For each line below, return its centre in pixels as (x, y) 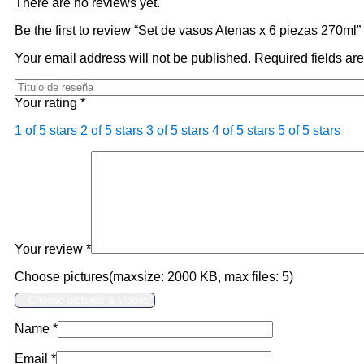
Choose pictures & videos (89, 300)
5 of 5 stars (309, 130)
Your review (50, 249)
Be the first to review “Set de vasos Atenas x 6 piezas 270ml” (188, 30)
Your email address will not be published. (133, 58)
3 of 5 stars (178, 130)
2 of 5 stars (112, 130)
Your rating (48, 102)
